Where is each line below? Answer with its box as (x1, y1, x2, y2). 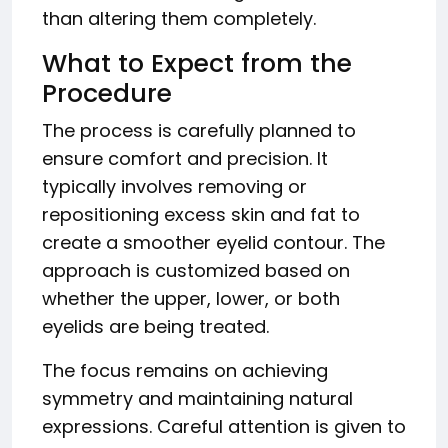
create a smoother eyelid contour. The (42, 230, 385, 256)
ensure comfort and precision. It (42, 146, 328, 172)
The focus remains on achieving (42, 358, 328, 384)
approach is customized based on (42, 258, 350, 284)
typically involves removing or (42, 174, 307, 200)
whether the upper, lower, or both (42, 286, 340, 312)
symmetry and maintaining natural (42, 386, 353, 412)
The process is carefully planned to (42, 118, 356, 144)
